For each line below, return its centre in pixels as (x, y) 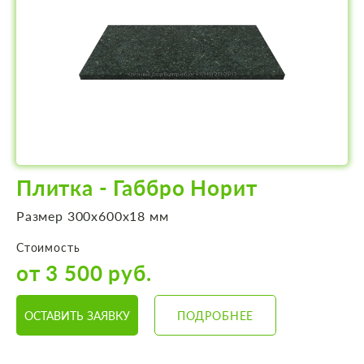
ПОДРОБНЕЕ (215, 315)
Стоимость (48, 248)
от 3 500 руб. (84, 273)
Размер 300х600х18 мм (93, 216)
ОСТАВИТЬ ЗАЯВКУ (77, 315)
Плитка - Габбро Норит (137, 188)
